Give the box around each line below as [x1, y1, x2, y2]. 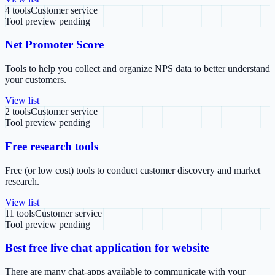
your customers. [5, 74, 66, 85]
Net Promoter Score [5, 38, 104, 52]
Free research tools [5, 139, 98, 153]
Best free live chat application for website [5, 241, 209, 255]
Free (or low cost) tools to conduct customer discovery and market [5, 165, 260, 176]
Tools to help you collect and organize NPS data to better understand [5, 63, 270, 74]
